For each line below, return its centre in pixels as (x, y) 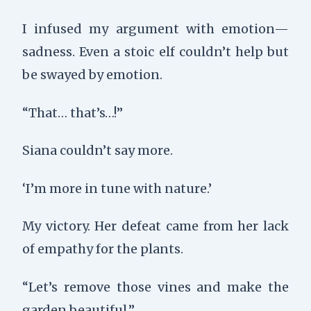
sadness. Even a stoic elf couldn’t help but (155, 52)
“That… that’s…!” (72, 112)
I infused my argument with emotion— (155, 29)
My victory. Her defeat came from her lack (155, 226)
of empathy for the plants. (102, 249)
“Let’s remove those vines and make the (155, 287)
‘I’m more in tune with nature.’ (117, 188)
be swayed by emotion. (92, 75)
